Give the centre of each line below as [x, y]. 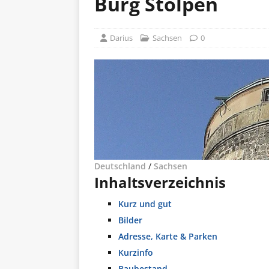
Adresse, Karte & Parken [168, 236]
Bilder [130, 220]
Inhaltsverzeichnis [160, 182]
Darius [121, 38]
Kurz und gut [145, 204]
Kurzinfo [136, 252]
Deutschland [120, 166]
